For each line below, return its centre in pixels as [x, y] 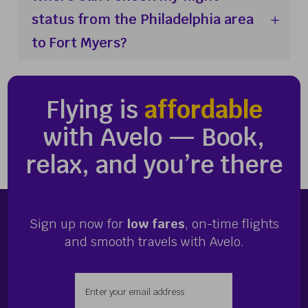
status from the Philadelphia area [143, 19]
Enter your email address [227, 281]
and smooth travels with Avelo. [154, 241]
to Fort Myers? [80, 42]
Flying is [95, 109]
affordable [203, 109]
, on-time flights [232, 223]
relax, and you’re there [154, 164]
